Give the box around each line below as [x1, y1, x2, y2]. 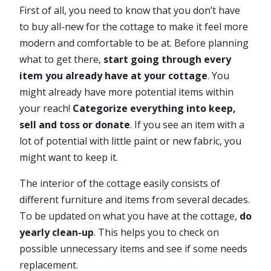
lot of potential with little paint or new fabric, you [19, 134, 241, 148]
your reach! [19, 102, 73, 115]
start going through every [103, 53, 231, 66]
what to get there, [19, 53, 103, 66]
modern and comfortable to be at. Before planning [19, 36, 249, 50]
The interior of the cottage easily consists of [19, 177, 220, 190]
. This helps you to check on [94, 226, 219, 239]
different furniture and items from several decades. [19, 193, 250, 206]
